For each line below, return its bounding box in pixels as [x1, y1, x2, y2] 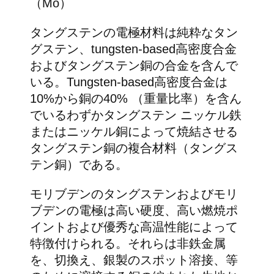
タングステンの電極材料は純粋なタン [29, 26, 238, 40]
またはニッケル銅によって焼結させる [29, 125, 238, 139]
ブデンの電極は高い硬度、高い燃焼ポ [29, 204, 238, 218]
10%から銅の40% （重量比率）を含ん [29, 92, 242, 106]
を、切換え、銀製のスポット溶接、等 [29, 253, 238, 267]
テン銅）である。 [29, 158, 128, 172]
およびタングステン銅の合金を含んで [29, 59, 238, 73]
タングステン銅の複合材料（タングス [29, 141, 238, 155]
